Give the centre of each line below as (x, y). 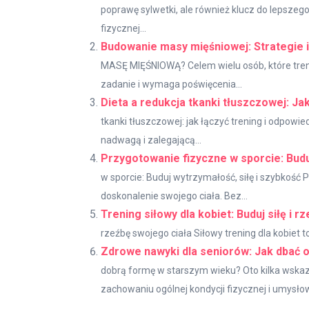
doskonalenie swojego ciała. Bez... (174, 196)
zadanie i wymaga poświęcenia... (171, 84)
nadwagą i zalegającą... (151, 140)
